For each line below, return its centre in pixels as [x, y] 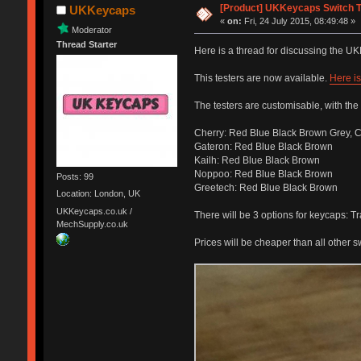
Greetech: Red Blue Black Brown [266, 187]
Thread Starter [86, 44]
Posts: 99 [75, 177]
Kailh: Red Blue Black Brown [257, 160]
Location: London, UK [98, 194]
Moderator [91, 29]
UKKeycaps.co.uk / [94, 211]
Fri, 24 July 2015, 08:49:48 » [299, 21]
